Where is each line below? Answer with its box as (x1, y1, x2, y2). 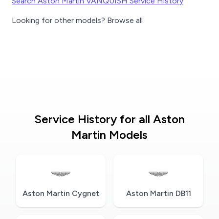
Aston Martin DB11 (126, 189, 191, 198)
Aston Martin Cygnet (22, 189, 99, 198)
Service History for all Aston (34, 112, 185, 127)
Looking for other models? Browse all (12, 16, 143, 25)
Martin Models (71, 128, 148, 142)
